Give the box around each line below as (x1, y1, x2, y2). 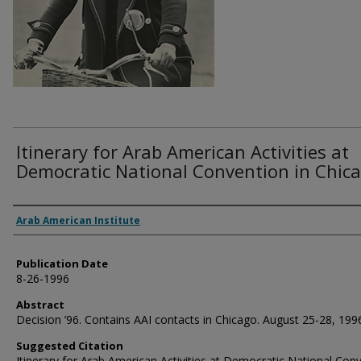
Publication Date (16, 256, 108, 271)
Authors (13, 209, 76, 230)
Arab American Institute (16, 214, 140, 227)
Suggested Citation (16, 338, 123, 353)
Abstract (16, 297, 64, 312)
